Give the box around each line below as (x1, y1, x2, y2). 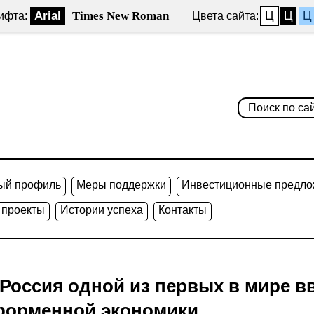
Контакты (158, 204, 207, 216)
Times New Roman (72, 9, 169, 22)
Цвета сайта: (192, 10, 259, 22)
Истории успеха (60, 204, 143, 216)
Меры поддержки (76, 179, 166, 191)
